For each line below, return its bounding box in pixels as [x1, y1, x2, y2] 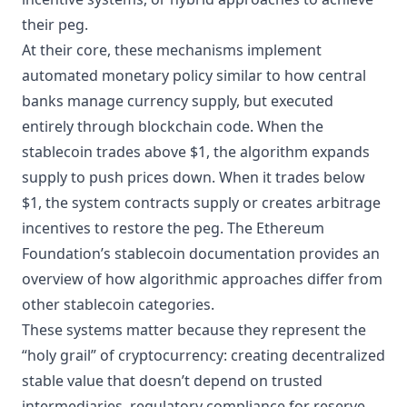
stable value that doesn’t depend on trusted [22, 371, 323, 391]
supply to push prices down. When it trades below [22, 167, 365, 187]
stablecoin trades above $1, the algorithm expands [22, 142, 370, 162]
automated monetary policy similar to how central [22, 65, 366, 85]
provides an [295, 243, 380, 263]
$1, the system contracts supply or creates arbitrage [22, 193, 381, 213]
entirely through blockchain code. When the [22, 116, 323, 136]
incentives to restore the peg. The [22, 218, 256, 238]
